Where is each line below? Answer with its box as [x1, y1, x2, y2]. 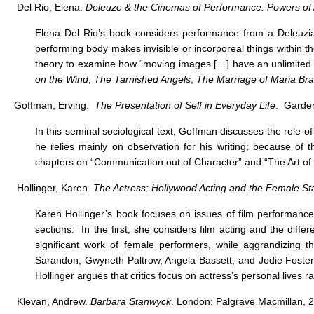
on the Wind [35, 74, 88, 85]
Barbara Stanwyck [90, 296, 171, 307]
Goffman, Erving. [14, 100, 95, 111]
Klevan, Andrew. [14, 296, 90, 307]
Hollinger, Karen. [14, 182, 93, 193]
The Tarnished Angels [94, 74, 191, 85]
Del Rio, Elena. [14, 1, 86, 13]
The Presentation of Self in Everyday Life [95, 100, 275, 111]
